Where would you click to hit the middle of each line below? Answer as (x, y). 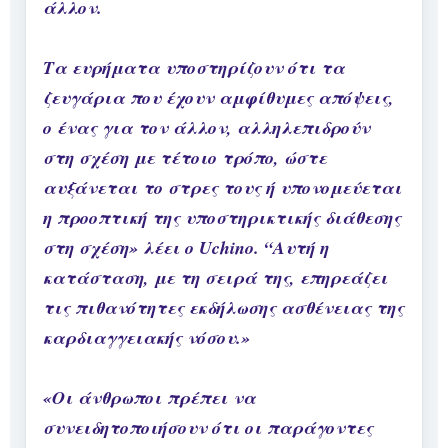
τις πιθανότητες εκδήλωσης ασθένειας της (223, 308)
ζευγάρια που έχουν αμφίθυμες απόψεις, (218, 98)
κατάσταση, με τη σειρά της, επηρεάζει (215, 278)
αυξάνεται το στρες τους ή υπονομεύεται (222, 188)
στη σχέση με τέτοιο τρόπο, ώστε (185, 158)
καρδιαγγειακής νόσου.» (146, 338)
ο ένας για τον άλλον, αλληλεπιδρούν (206, 128)
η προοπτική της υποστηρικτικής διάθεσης (222, 218)
